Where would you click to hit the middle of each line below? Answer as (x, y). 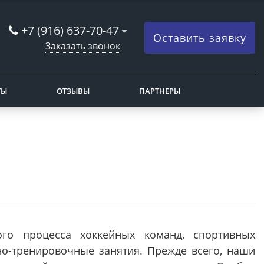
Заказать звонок (83, 46)
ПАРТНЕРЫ (160, 91)
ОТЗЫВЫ (73, 91)
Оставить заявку (200, 37)
